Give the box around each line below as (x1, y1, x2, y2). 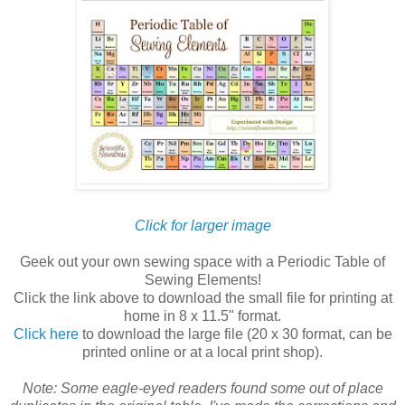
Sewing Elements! (144, 272, 261, 288)
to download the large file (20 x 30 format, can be (78, 326, 392, 343)
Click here (13, 326, 79, 343)
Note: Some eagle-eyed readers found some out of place (22, 381, 383, 397)
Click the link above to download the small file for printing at (13, 290, 392, 306)
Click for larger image (134, 218, 271, 234)
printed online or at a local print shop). (82, 344, 323, 361)
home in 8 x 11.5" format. (124, 308, 281, 325)
